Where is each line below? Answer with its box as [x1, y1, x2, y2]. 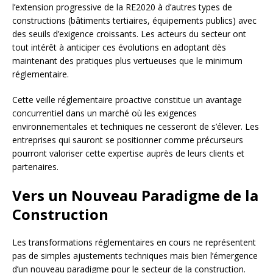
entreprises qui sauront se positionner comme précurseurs [12, 134, 243, 146]
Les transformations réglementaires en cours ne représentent [12, 236, 256, 249]
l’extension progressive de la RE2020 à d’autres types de [12, 1, 232, 13]
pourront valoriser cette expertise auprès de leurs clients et [12, 147, 244, 160]
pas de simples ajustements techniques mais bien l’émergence [12, 250, 258, 262]
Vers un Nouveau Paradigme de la [12, 185, 258, 206]
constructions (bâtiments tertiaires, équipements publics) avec [12, 15, 257, 27]
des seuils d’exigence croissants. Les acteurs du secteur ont [12, 28, 246, 40]
